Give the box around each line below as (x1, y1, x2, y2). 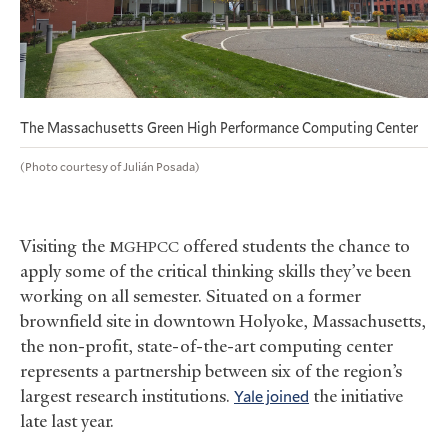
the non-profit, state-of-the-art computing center (20, 334, 393, 357)
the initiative (309, 384, 403, 407)
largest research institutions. (20, 384, 234, 407)
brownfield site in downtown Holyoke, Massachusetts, (20, 309, 426, 332)
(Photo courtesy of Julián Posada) (20, 157, 200, 174)
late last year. (20, 409, 118, 432)
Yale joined (234, 384, 309, 406)
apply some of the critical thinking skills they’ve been (20, 259, 411, 282)
